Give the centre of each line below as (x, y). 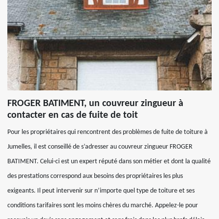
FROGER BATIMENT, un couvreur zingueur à (95, 104)
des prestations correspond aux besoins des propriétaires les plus (95, 176)
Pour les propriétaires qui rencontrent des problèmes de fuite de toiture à (108, 132)
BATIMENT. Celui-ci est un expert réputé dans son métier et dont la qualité (109, 162)
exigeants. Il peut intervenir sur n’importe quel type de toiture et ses (101, 191)
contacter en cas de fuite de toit (73, 115)
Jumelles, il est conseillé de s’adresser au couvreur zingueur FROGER (100, 147)
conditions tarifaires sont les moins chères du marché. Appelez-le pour (103, 206)
